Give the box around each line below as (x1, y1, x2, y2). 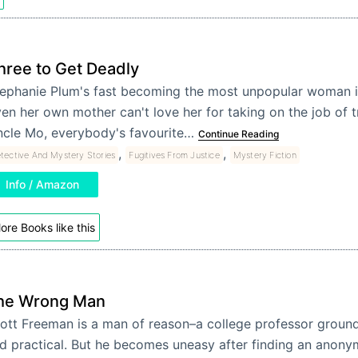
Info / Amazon (5, 177, 79, 192)
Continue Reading (197, 128, 279, 141)
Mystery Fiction (233, 149, 296, 161)
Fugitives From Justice (129, 149, 220, 161)
